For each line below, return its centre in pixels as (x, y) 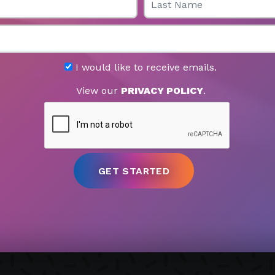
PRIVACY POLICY (162, 91)
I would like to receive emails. (145, 68)
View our (98, 91)
